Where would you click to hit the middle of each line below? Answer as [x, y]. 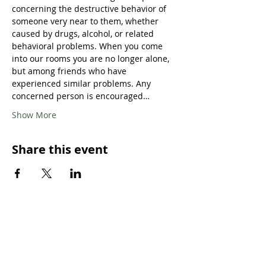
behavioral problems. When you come [88, 46]
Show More [34, 115]
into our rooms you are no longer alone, [92, 58]
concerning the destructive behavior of [90, 9]
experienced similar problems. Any [83, 83]
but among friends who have [70, 71]
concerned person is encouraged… [81, 96]
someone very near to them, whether [86, 21]
